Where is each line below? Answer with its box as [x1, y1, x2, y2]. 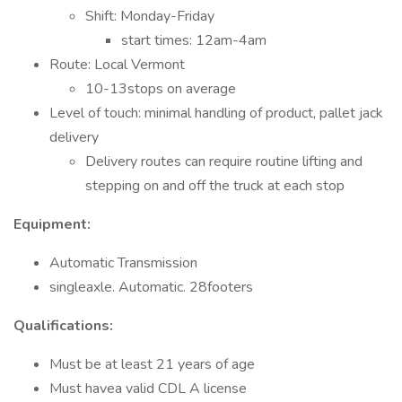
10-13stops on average [85, 79, 236, 99]
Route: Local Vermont [49, 55, 185, 74]
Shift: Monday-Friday [85, 6, 214, 26]
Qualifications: [13, 316, 113, 336]
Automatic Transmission [49, 253, 197, 273]
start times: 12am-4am [121, 31, 267, 50]
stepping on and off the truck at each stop [85, 176, 345, 196]
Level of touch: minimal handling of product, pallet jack [49, 103, 383, 123]
